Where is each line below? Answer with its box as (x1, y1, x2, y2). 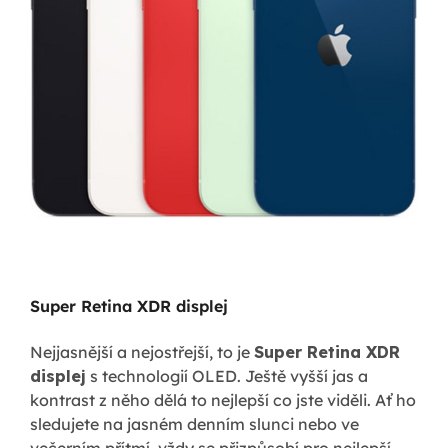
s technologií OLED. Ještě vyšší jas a (86, 365, 368, 386)
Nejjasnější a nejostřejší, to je (30, 341, 254, 362)
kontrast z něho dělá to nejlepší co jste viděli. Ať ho (30, 389, 416, 410)
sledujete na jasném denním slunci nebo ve (30, 413, 359, 434)
